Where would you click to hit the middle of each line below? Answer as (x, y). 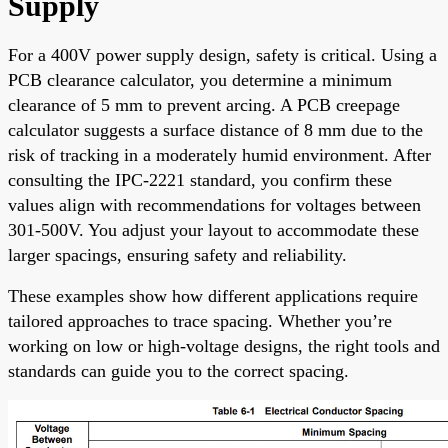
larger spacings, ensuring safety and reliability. (177, 254)
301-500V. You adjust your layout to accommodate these (213, 229)
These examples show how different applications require (213, 295)
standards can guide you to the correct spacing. (178, 370)
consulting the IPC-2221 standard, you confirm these (200, 179)
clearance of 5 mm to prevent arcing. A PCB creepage (204, 104)
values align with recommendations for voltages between (214, 204)
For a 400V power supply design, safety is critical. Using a (222, 54)
